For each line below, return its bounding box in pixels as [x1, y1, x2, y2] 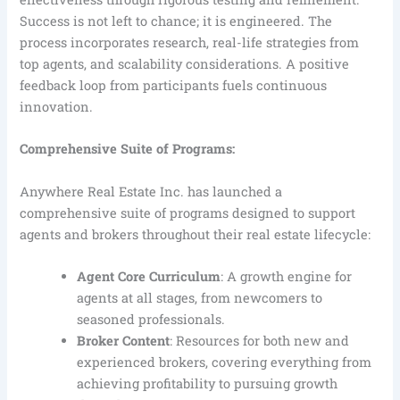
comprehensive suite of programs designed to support [20, 204, 356, 221]
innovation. [20, 97, 94, 115]
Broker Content [77, 331, 171, 349]
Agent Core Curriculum [77, 267, 221, 285]
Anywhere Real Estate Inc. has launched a [20, 182, 283, 200]
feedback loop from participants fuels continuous [20, 76, 328, 94]
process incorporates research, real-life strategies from [20, 33, 360, 51]
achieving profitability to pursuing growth [77, 374, 338, 392]
